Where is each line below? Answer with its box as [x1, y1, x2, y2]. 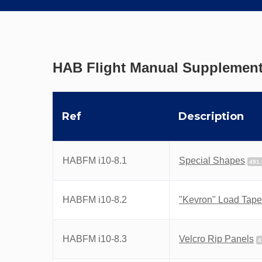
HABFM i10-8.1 [63, 156, 127, 166]
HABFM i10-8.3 [63, 234, 127, 244]
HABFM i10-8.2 [63, 195, 127, 205]
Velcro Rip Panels [179, 234, 254, 244]
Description [178, 110, 244, 123]
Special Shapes [179, 156, 245, 166]
